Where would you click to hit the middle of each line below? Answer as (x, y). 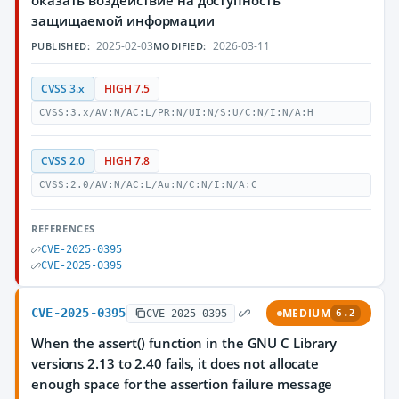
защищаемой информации (123, 20)
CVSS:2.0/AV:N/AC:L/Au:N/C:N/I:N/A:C (148, 185)
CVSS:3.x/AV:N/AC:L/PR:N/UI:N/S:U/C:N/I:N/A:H (176, 113)
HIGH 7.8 (127, 161)
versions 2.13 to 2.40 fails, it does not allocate (175, 363)
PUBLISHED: (61, 46)
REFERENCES (63, 228)
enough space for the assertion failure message (182, 384)
